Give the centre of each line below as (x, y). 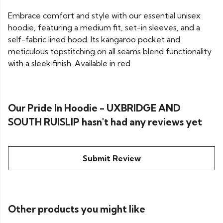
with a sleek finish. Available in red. (70, 63)
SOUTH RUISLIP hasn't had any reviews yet (105, 122)
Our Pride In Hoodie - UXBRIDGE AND (94, 108)
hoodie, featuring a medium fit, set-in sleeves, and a (104, 28)
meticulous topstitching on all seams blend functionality (110, 52)
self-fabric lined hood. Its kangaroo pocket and (94, 40)
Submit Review (111, 159)
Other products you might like (77, 209)
